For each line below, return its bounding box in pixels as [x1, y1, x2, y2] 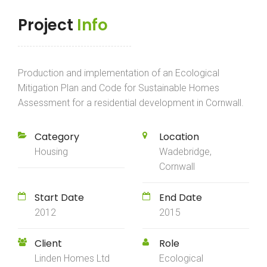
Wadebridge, [159, 146, 212, 158]
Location [159, 130, 199, 144]
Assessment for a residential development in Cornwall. [18, 97, 244, 109]
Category [35, 130, 79, 144]
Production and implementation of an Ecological [18, 67, 219, 79]
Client [35, 237, 62, 251]
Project [18, 14, 77, 36]
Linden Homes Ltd [35, 253, 110, 265]
